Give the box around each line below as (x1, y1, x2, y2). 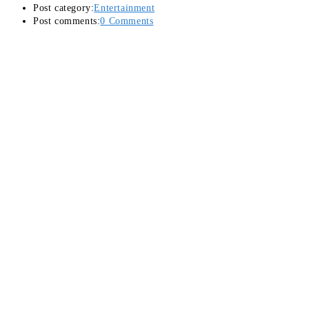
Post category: (33, 3, 94, 14)
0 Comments (100, 16, 154, 27)
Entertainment (94, 3, 155, 14)
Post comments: (33, 16, 101, 27)
